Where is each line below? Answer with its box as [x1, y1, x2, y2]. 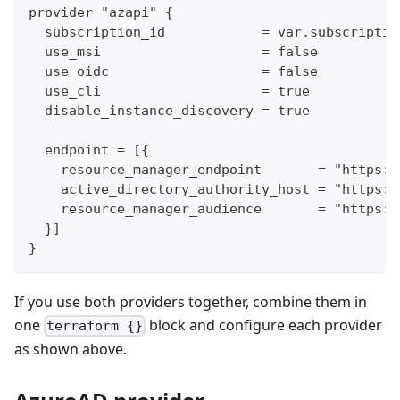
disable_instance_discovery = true [29, 102, 310, 119]
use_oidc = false [29, 62, 318, 79]
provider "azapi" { [29, 4, 173, 21]
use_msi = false [29, 43, 318, 60]
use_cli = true [29, 82, 310, 99]
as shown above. [14, 338, 127, 359]
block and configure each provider [146, 314, 383, 335]
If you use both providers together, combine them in [14, 291, 367, 312]
